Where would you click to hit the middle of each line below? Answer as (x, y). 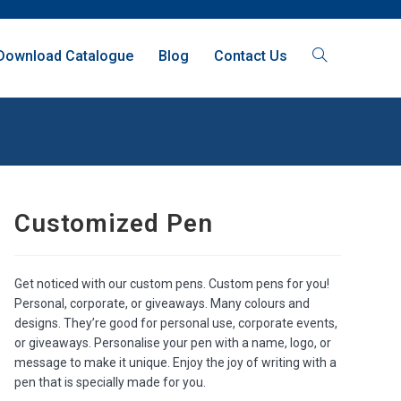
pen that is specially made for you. (110, 382)
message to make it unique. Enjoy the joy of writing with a (175, 363)
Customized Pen (113, 223)
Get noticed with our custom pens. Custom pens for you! (171, 284)
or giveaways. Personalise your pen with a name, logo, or (172, 343)
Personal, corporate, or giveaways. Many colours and (162, 303)
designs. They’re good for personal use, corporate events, (175, 323)
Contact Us (250, 56)
